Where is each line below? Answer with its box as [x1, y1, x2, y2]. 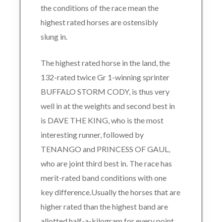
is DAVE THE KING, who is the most [40, 115, 164, 125]
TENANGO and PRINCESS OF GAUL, [40, 144, 170, 154]
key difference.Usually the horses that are [40, 187, 180, 197]
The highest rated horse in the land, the [40, 57, 170, 67]
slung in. [40, 31, 67, 41]
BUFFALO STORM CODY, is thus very [40, 86, 169, 96]
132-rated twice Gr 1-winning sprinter [40, 72, 169, 82]
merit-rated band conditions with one [40, 172, 166, 182]
